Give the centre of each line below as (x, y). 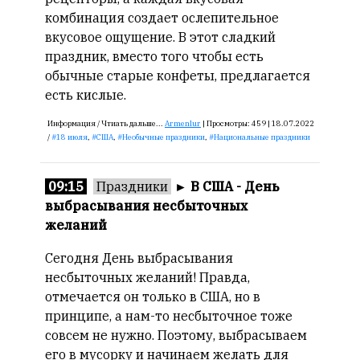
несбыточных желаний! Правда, (147, 277)
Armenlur (183, 123)
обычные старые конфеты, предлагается (178, 76)
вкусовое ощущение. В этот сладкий (160, 37)
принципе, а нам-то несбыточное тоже (169, 316)
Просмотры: (229, 123)
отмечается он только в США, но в (153, 297)
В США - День (235, 186)
